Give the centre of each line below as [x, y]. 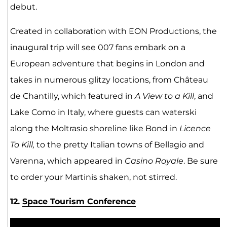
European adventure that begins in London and [107, 64]
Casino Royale [154, 161]
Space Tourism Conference [79, 202]
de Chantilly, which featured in [72, 96]
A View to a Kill [164, 96]
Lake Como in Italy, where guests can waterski [103, 112]
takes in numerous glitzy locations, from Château [109, 80]
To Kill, [23, 145]
